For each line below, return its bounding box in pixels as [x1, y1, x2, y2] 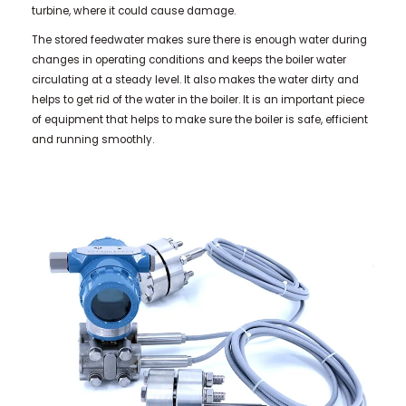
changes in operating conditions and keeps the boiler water [31, 53, 346, 67]
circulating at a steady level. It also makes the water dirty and [31, 72, 359, 87]
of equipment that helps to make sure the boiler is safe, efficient [31, 112, 368, 127]
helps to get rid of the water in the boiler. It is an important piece [31, 92, 364, 107]
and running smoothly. [31, 132, 154, 147]
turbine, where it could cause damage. [31, 4, 236, 18]
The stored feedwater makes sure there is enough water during [31, 33, 367, 47]
